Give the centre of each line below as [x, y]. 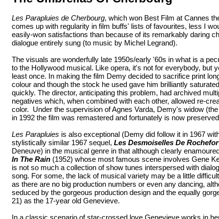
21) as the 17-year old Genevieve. [66, 200]
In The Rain [31, 159]
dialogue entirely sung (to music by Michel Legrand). [94, 43]
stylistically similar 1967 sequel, [63, 142]
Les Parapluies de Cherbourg [58, 18]
